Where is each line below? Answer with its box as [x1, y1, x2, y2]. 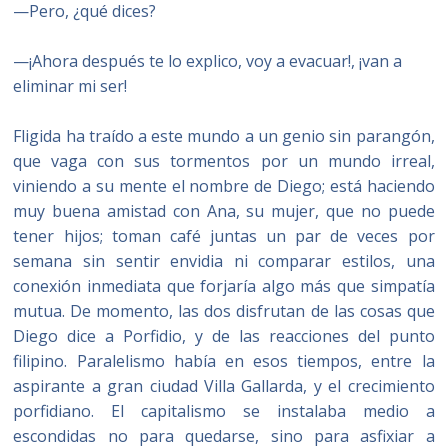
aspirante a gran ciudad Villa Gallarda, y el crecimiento [13, 375, 435, 397]
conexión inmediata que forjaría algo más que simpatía [13, 275, 435, 297]
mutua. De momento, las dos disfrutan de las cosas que [13, 300, 435, 322]
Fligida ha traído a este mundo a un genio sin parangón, [13, 125, 435, 147]
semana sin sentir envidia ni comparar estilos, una [13, 250, 435, 272]
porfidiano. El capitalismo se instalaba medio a [13, 400, 435, 422]
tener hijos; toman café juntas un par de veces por [13, 225, 435, 247]
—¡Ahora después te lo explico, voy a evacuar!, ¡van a [13, 50, 403, 72]
